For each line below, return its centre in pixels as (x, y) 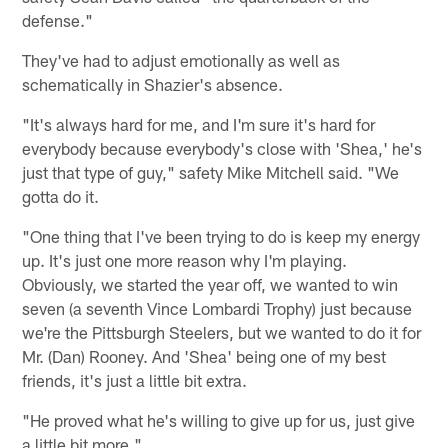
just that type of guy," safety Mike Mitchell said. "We (211, 172)
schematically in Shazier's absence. (153, 84)
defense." (58, 20)
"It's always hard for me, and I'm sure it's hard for (199, 124)
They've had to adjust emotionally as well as (181, 60)
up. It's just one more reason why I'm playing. (185, 260)
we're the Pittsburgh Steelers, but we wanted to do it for (222, 332)
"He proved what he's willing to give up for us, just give (219, 420)
